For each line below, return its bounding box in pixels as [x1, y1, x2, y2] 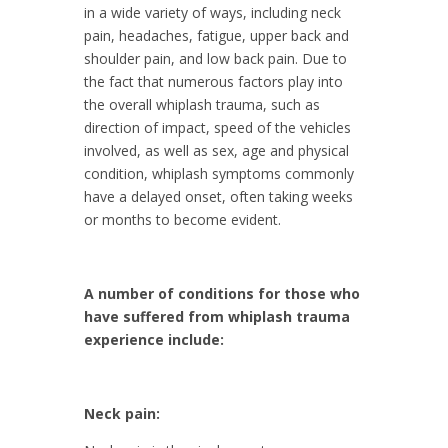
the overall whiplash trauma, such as [84, 94, 320, 114]
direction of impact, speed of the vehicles [84, 117, 351, 137]
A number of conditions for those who [84, 283, 360, 303]
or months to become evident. [84, 209, 281, 229]
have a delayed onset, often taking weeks [84, 186, 353, 206]
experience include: [84, 329, 224, 349]
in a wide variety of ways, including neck [84, 2, 341, 22]
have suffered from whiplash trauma [84, 306, 350, 326]
